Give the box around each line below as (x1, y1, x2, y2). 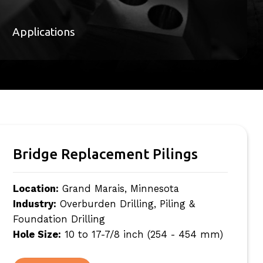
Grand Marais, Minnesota (58, 183, 179, 194)
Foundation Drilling (12, 213, 105, 225)
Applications (12, 25, 75, 38)
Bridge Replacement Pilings (12, 145, 198, 162)
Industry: (12, 198, 56, 210)
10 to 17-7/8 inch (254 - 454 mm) (60, 228, 223, 240)
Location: (12, 183, 59, 194)
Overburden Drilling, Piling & (56, 198, 195, 210)
